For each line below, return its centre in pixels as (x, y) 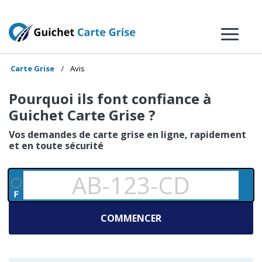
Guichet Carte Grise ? (82, 115)
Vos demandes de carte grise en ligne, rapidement (127, 135)
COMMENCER (131, 218)
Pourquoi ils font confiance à (110, 99)
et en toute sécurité (56, 146)
